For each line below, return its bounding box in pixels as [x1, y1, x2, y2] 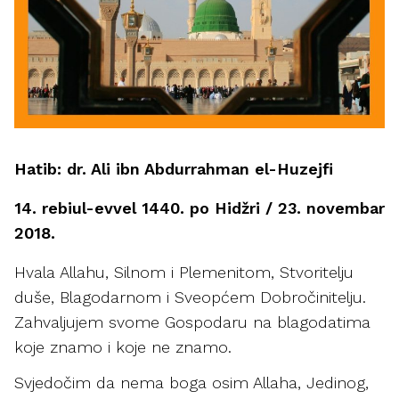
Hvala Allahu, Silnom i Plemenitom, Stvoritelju [14, 263, 354, 281]
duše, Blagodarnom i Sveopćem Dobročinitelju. [14, 288, 366, 306]
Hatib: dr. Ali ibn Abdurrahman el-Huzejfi [14, 159, 333, 178]
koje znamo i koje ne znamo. [14, 338, 232, 356]
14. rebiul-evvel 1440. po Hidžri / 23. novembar [14, 199, 385, 217]
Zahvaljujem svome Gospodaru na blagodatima [14, 313, 370, 331]
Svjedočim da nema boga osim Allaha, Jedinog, [14, 373, 369, 392]
